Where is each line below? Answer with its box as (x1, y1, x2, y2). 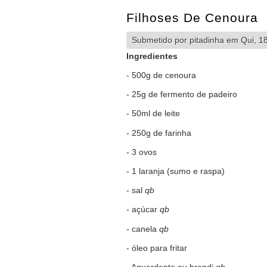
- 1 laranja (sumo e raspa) (126, 166, 225, 176)
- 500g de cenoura (126, 70, 196, 80)
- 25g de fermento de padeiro (126, 89, 237, 100)
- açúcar (126, 204, 160, 215)
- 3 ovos (126, 147, 157, 157)
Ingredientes (126, 51, 178, 61)
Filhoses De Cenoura (126, 10, 258, 24)
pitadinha (190, 35, 224, 45)
